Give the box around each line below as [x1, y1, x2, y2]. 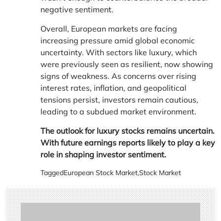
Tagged [40, 168, 64, 177]
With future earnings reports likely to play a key [40, 138, 215, 147]
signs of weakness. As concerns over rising [40, 71, 196, 81]
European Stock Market [64, 168, 138, 177]
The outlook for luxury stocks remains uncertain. [40, 126, 215, 136]
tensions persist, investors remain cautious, [40, 95, 198, 105]
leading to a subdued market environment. [40, 107, 196, 116]
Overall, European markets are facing [40, 24, 177, 34]
